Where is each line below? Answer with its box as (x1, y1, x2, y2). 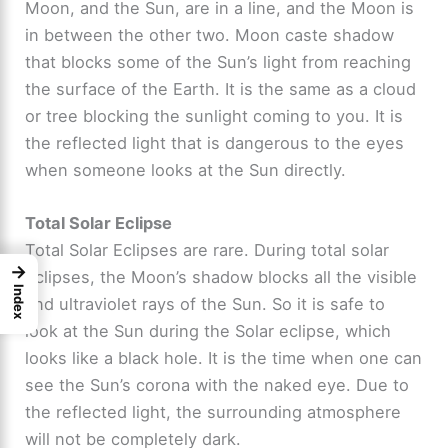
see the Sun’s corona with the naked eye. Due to (25, 374, 410, 395)
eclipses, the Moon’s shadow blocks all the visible (25, 266, 418, 287)
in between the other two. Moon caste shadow (25, 24, 395, 45)
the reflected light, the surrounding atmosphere (25, 401, 402, 422)
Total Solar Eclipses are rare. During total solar (25, 239, 390, 260)
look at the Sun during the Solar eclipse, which (25, 320, 392, 341)
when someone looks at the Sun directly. (25, 159, 347, 180)
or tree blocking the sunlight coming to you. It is (25, 105, 404, 126)
